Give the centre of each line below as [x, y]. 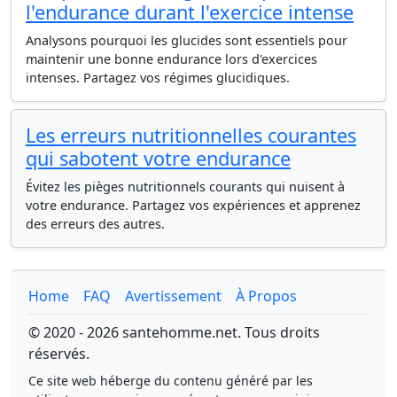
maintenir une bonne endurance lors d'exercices [171, 59]
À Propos [266, 296]
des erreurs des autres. [95, 224]
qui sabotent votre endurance [158, 158]
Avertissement [173, 296]
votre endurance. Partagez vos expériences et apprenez [193, 205]
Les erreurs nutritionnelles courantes [191, 135]
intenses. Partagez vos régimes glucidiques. [158, 78]
